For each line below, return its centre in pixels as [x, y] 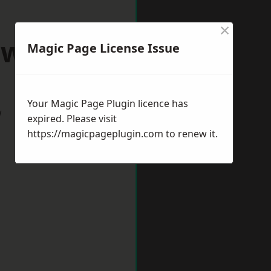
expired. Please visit [72, 119]
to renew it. [191, 134]
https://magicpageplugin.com [95, 134]
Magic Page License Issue [103, 48]
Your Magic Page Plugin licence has [108, 103]
